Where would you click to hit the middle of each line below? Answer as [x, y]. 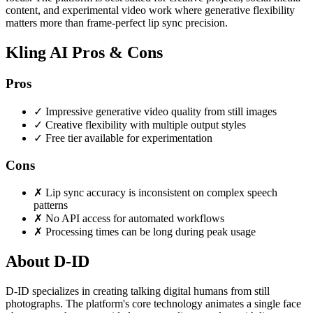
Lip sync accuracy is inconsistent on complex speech [161, 193]
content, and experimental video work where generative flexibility [150, 10]
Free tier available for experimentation [129, 138]
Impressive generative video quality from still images [161, 111]
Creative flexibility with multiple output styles [146, 124]
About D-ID [48, 262]
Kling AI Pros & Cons [84, 53]
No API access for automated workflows [135, 219]
